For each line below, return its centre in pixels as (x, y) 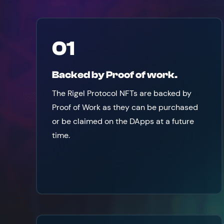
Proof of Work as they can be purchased (125, 107)
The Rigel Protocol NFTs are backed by (121, 93)
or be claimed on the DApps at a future (123, 121)
